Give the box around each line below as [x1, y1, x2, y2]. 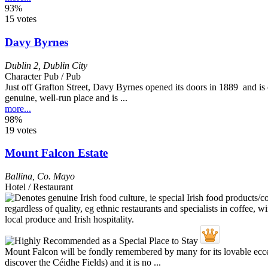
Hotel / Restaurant [5, 181, 73, 192]
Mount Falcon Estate [5, 147, 108, 160]
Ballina [5, 170, 32, 181]
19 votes [5, 124, 36, 135]
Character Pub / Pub [5, 71, 81, 81]
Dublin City [43, 60, 87, 71]
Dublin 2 [5, 60, 38, 71]
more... [5, 103, 31, 114]
